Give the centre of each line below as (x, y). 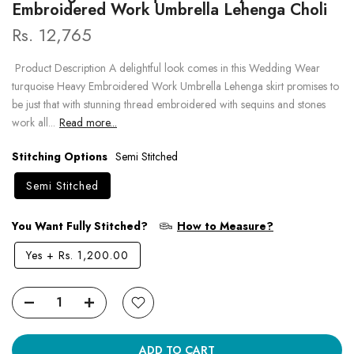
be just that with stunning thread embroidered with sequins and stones (169, 104)
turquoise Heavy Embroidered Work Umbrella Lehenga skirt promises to (175, 86)
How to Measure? (225, 226)
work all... (34, 122)
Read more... (88, 122)
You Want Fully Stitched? (80, 226)
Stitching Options (60, 156)
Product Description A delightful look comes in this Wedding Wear (166, 68)
